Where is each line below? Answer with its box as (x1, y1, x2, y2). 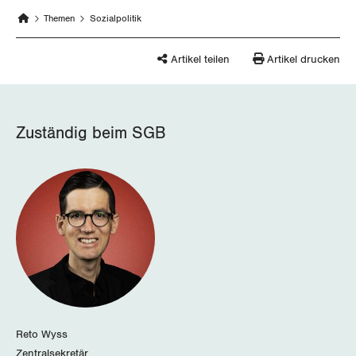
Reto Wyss (16, 328, 68, 341)
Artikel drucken (267, 53, 340, 66)
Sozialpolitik (89, 13, 141, 23)
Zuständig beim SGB (16, 125, 166, 141)
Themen (44, 13, 75, 23)
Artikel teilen (168, 53, 230, 66)
